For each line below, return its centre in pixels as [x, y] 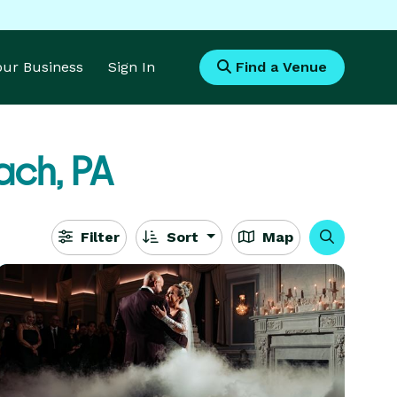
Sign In [132, 67]
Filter [98, 237]
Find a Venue [279, 67]
